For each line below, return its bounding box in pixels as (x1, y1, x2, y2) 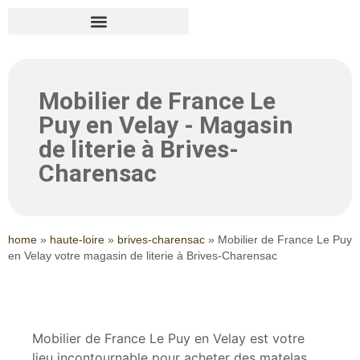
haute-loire (50, 234, 104, 246)
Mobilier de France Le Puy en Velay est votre (32, 330, 305, 346)
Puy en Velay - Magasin (39, 111, 293, 139)
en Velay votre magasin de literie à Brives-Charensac (8, 250, 277, 262)
